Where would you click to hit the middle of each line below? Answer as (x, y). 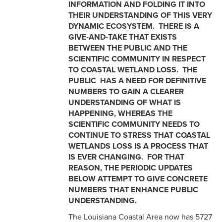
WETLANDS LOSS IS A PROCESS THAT (138, 146)
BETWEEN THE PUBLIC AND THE (128, 48)
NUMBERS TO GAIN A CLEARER (126, 92)
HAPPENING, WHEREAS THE (120, 114)
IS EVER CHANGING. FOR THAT (126, 157)
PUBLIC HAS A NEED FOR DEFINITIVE (137, 81)
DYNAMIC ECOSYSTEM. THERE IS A (134, 27)
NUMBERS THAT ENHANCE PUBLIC (133, 190)
